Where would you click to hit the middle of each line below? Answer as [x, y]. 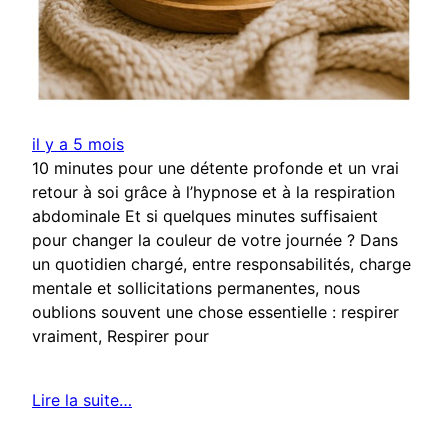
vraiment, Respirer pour [120, 336]
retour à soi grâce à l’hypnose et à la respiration [213, 192]
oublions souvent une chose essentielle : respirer [215, 312]
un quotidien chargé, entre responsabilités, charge [221, 264]
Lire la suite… [82, 400]
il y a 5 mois [78, 144]
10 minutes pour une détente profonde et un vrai [215, 168]
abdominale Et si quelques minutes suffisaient [205, 216]
